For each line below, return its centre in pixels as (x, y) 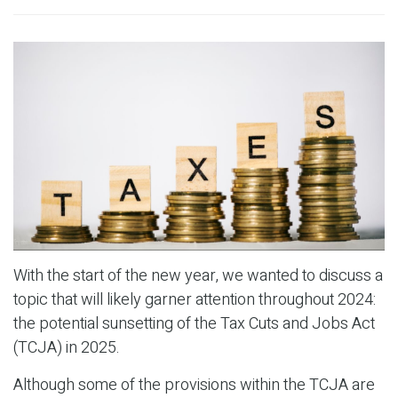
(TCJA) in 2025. (67, 348)
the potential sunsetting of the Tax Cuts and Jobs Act (194, 324)
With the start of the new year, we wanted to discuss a (198, 276)
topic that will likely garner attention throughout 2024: (195, 300)
